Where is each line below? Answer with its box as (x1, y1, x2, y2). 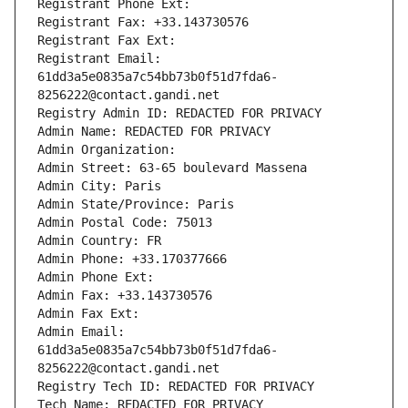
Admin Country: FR (37, 233, 161, 249)
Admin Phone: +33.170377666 (37, 251, 227, 267)
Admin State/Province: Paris (37, 197, 234, 212)
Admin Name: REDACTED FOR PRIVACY (37, 124, 270, 139)
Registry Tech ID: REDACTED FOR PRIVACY (37, 379, 314, 394)
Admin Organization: (37, 142, 183, 158)
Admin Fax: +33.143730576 (37, 288, 212, 303)
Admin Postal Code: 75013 (37, 215, 212, 230)
